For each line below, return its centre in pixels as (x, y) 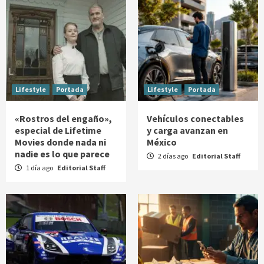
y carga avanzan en (187, 130)
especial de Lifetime (58, 130)
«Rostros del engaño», (63, 118)
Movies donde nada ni (60, 142)
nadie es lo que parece (62, 154)
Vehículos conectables (195, 118)
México (162, 142)
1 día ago (39, 167)
